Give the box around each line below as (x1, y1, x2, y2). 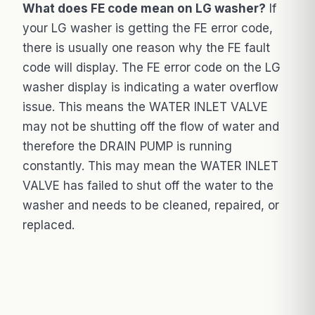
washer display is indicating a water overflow (22, 79, 278, 94)
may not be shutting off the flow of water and (22, 119, 279, 134)
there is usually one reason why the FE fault (22, 40, 270, 55)
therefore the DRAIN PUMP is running (22, 139, 232, 153)
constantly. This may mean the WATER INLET (22, 158, 278, 173)
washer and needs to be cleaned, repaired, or (22, 198, 279, 212)
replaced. (22, 217, 75, 232)
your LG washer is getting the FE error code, (22, 20, 273, 35)
